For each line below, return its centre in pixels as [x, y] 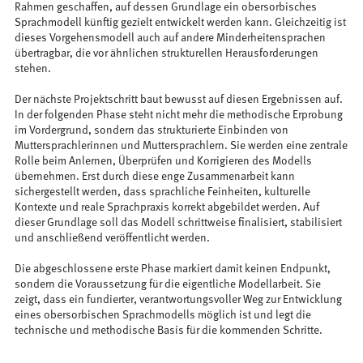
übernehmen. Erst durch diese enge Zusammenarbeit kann [154, 177]
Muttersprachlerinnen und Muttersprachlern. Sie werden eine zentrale [181, 146]
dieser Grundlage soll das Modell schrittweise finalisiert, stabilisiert [178, 223]
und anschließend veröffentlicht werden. [112, 239]
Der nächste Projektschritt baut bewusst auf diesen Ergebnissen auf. [178, 100]
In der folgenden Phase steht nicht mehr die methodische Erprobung [178, 115]
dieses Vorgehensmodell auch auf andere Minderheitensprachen [170, 38]
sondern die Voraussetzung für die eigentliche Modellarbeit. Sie [167, 285]
